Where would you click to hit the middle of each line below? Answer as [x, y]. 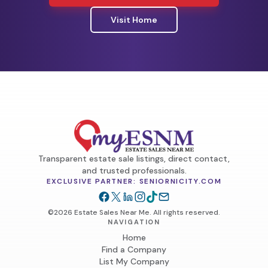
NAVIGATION [134, 222]
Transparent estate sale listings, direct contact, [134, 159]
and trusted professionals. [134, 171]
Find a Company [134, 250]
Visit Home [134, 20]
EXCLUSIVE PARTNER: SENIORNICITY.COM [134, 182]
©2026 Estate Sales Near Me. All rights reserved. [134, 213]
